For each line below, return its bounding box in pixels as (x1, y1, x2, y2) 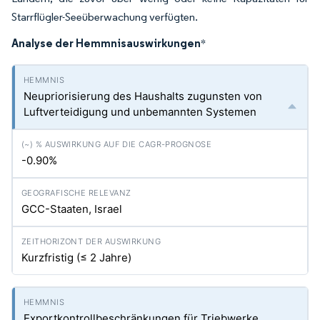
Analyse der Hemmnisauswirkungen (11, 36, 201, 50)
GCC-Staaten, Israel (21, 202, 122, 216)
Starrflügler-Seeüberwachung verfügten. (11, 10, 198, 24)
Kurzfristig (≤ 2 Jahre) (21, 251, 131, 264)
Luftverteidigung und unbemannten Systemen (24, 105, 256, 119)
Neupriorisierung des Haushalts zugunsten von (24, 89, 262, 103)
